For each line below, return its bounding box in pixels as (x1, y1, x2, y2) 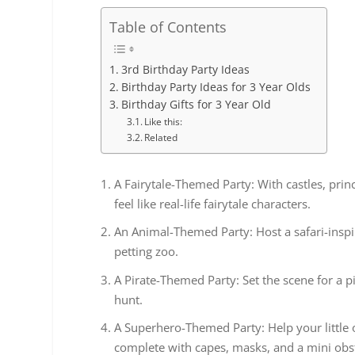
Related (144, 131, 177, 145)
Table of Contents (109, 17, 227, 37)
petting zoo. (114, 243, 179, 260)
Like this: (144, 115, 182, 129)
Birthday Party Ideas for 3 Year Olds (120, 80, 311, 95)
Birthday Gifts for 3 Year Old (120, 97, 271, 113)
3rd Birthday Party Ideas (120, 63, 250, 78)
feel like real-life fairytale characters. (114, 195, 311, 212)
